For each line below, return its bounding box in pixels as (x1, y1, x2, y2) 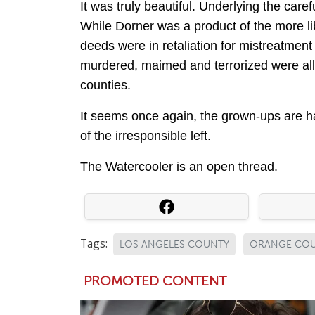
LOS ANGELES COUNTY (120, 238, 229, 251)
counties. (80, 78, 131, 93)
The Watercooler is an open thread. (80, 160, 278, 174)
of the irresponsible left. (80, 129, 211, 143)
